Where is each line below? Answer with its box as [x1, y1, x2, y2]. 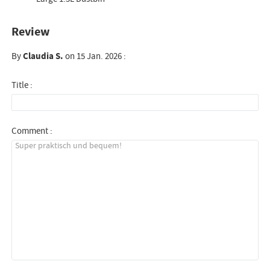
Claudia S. [23, 49, 64, 63]
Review [11, 24, 51, 40]
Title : [11, 78, 33, 92]
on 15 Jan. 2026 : [63, 49, 127, 63]
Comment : [11, 124, 53, 137]
